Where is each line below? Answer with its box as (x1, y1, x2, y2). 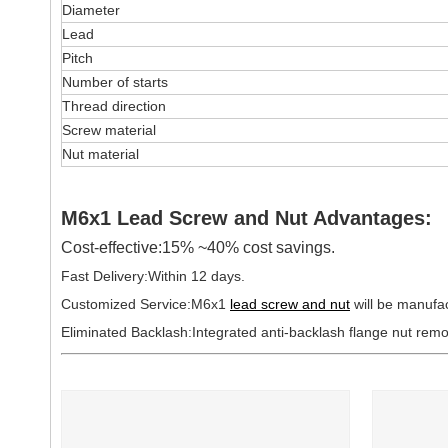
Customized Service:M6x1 (61, 296, 230, 312)
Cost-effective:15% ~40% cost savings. (61, 239, 335, 256)
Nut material (62, 146, 139, 162)
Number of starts (62, 74, 168, 90)
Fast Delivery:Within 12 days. (61, 268, 245, 284)
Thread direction (62, 98, 166, 114)
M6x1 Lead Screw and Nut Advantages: (61, 207, 432, 229)
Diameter (62, 2, 120, 18)
